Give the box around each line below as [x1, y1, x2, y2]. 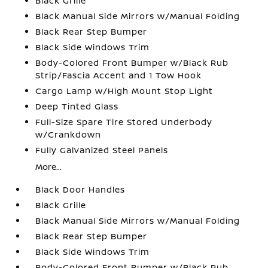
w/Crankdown [35, 129, 102, 140]
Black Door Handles [35, 184, 126, 195]
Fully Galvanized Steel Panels [35, 144, 169, 156]
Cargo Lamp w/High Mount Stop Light [35, 85, 214, 96]
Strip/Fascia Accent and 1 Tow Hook [35, 69, 202, 81]
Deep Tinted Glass [35, 100, 119, 112]
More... [35, 161, 62, 172]
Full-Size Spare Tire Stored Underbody [35, 116, 213, 127]
